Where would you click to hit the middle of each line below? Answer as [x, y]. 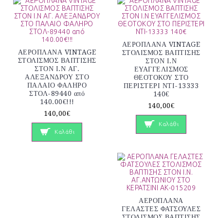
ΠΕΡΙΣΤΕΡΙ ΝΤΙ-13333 [161, 86]
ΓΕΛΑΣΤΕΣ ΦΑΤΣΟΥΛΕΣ [161, 209]
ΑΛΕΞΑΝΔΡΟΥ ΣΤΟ [57, 77]
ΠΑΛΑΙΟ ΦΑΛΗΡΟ [57, 85]
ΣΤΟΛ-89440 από [57, 94]
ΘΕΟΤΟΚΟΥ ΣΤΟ [161, 78]
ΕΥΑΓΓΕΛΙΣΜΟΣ [161, 69]
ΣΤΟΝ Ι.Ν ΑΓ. [57, 69]
